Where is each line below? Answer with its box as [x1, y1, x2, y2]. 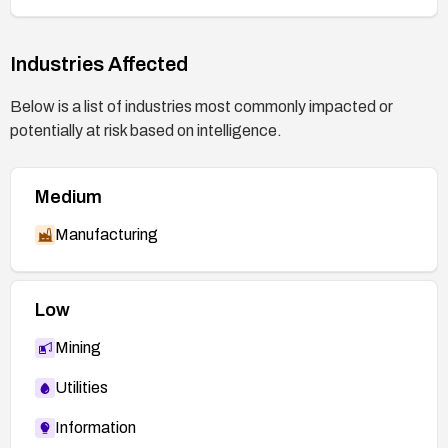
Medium [35, 186, 102, 207]
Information [55, 418, 136, 436]
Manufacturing [55, 225, 158, 243]
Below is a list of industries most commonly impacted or [10, 97, 393, 115]
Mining [55, 338, 101, 356]
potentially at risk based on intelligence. [10, 121, 282, 139]
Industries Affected [10, 52, 188, 75]
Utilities [55, 378, 108, 396]
